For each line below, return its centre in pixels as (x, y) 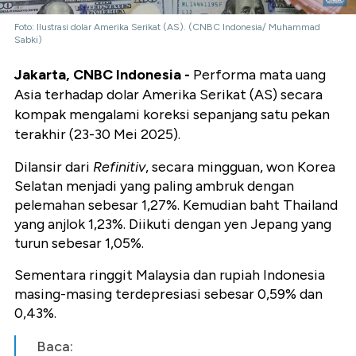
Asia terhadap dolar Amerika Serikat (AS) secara (168, 95)
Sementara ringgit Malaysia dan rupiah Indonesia (170, 275)
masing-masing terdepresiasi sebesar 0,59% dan (168, 294)
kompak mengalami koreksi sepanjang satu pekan (172, 115)
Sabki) (28, 40)
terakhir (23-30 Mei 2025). (97, 135)
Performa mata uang (259, 75)
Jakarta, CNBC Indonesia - (104, 75)
